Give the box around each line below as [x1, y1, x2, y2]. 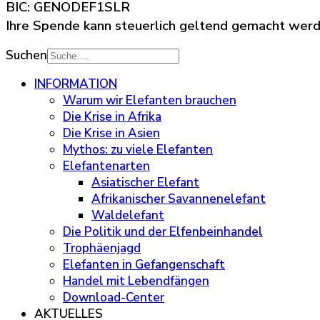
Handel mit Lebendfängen [63, 272, 209, 289]
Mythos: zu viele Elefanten [63, 141, 213, 158]
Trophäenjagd [63, 239, 141, 256]
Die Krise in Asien [63, 124, 160, 141]
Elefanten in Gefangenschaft [63, 256, 225, 273]
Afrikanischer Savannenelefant [91, 190, 266, 207]
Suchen [6, 46, 47, 64]
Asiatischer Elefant [91, 174, 199, 191]
